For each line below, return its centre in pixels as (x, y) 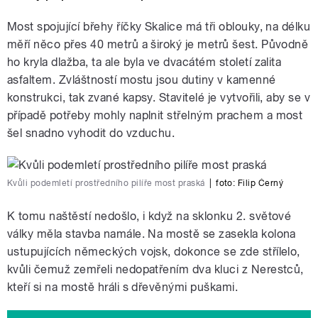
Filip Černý (261, 183)
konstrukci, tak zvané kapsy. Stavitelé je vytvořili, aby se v (159, 98)
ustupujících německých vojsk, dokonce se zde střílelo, (154, 252)
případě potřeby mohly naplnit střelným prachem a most (155, 116)
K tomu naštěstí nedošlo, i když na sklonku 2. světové (149, 216)
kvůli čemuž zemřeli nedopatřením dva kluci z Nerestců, (155, 270)
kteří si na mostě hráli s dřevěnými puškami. (123, 287)
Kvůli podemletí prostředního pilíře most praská (106, 183)
